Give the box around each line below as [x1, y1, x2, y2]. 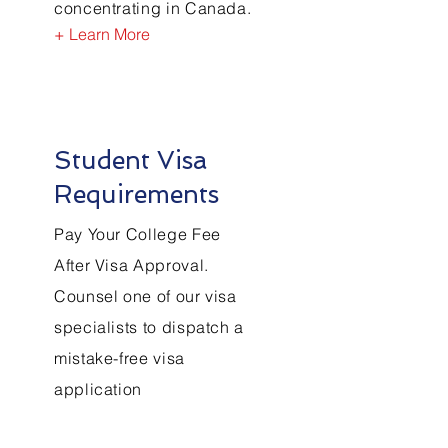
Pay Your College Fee [54, 224, 221, 244]
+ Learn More [54, 24, 150, 44]
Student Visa [54, 146, 207, 175]
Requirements [54, 180, 219, 209]
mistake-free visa [54, 348, 185, 368]
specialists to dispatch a [54, 317, 244, 337]
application [54, 379, 143, 399]
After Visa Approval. [54, 255, 209, 275]
